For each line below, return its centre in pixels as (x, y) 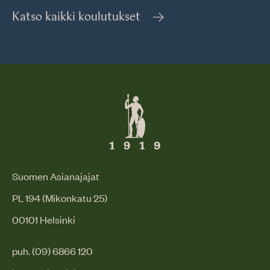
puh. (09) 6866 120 (52, 251)
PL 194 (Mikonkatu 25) (60, 198)
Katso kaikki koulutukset (76, 17)
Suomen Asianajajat (56, 176)
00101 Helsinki (44, 219)
